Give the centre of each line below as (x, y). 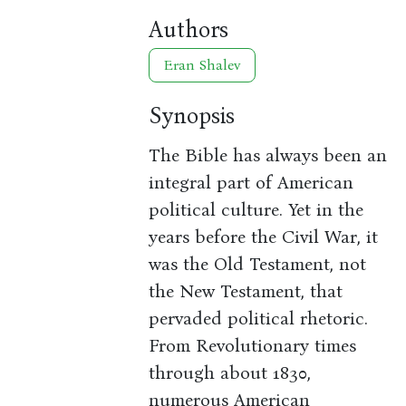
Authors (189, 30)
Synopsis (192, 116)
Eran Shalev (203, 65)
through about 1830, (230, 373)
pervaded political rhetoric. (259, 319)
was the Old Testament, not (258, 264)
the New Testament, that (246, 291)
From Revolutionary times (253, 346)
